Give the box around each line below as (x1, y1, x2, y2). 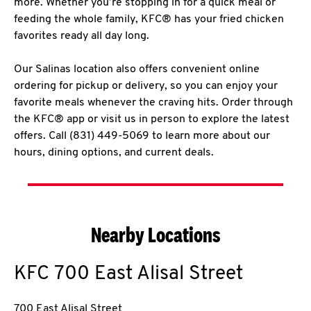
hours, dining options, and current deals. (14, 147, 214, 158)
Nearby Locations (90, 222, 221, 247)
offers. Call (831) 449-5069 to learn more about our (14, 131, 270, 142)
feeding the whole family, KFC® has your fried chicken (14, 14, 284, 25)
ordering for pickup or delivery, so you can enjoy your (14, 81, 278, 92)
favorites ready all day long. (14, 31, 149, 42)
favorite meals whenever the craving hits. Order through (14, 97, 293, 108)
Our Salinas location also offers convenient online (14, 64, 260, 75)
